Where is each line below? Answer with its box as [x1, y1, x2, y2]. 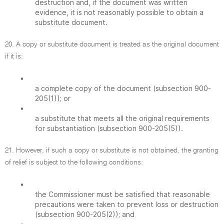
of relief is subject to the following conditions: [5, 159, 143, 166]
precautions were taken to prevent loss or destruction [35, 200, 218, 208]
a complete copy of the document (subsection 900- [35, 84, 211, 92]
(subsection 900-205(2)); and [35, 210, 134, 218]
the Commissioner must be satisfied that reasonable [35, 190, 210, 198]
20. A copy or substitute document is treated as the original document [5, 41, 219, 48]
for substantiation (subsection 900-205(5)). [35, 124, 183, 132]
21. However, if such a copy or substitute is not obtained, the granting [5, 147, 218, 154]
